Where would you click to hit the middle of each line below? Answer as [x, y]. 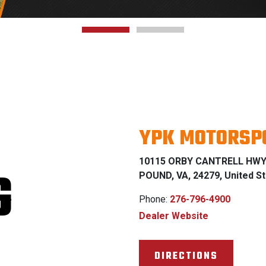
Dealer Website [174, 216]
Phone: [154, 199]
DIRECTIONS [186, 256]
